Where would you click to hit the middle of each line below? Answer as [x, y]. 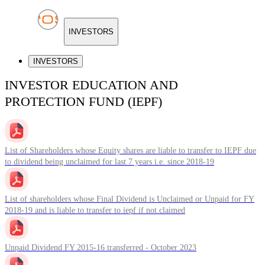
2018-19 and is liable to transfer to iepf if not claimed [95, 211]
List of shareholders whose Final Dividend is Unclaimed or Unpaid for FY [130, 199]
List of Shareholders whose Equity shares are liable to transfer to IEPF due [130, 151]
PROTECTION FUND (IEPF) [83, 102]
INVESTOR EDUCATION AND [91, 85]
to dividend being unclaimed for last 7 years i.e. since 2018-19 [109, 162]
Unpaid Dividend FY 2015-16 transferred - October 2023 [101, 248]
